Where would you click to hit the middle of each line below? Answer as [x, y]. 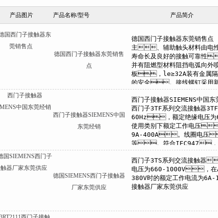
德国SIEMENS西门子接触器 [89, 176]
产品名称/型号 [71, 15]
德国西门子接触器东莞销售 [89, 54]
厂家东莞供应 [89, 187]
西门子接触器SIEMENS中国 [89, 115]
